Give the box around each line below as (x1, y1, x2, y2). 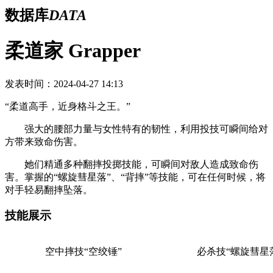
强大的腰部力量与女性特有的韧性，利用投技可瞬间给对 (5, 122, 268, 133)
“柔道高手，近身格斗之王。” (5, 99, 130, 110)
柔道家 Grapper (5, 38, 141, 60)
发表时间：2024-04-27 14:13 (5, 77, 123, 88)
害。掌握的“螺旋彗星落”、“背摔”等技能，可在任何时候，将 (5, 170, 266, 181)
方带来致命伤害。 (5, 135, 83, 146)
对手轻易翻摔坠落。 (5, 183, 95, 194)
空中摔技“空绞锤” (44, 244, 122, 255)
